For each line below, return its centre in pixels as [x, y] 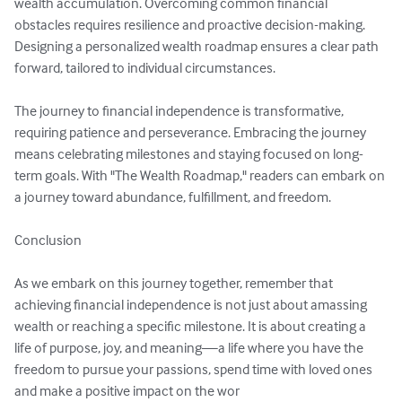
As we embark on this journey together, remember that [175, 283]
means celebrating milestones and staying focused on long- [189, 154]
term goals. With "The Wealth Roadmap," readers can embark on [201, 175]
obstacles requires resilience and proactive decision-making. [191, 25]
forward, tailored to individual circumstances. [145, 68]
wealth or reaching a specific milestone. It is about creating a [192, 326]
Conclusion [48, 240]
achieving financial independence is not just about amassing [192, 305]
